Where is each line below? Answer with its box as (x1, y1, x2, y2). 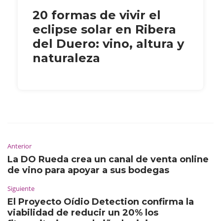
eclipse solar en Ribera (33, 22, 176, 37)
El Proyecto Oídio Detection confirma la (7, 196, 194, 207)
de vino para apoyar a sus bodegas (7, 164, 169, 176)
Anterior (7, 141, 32, 150)
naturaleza (33, 50, 100, 65)
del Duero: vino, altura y (33, 36, 184, 51)
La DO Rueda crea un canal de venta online (7, 153, 209, 165)
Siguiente (7, 184, 35, 193)
